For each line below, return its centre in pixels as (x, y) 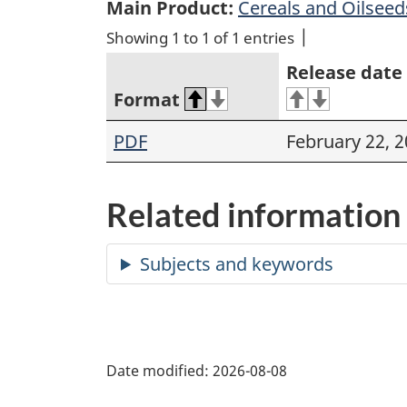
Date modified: (158, 370)
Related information (253, 215)
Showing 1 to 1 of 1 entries (200, 38)
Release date (344, 73)
